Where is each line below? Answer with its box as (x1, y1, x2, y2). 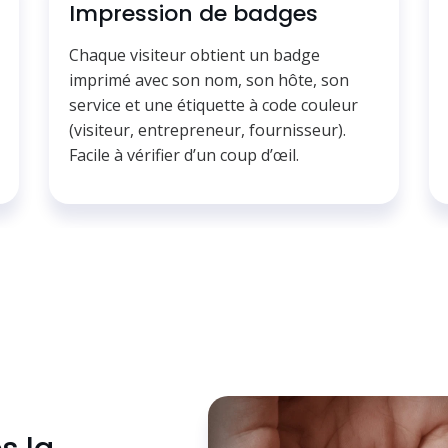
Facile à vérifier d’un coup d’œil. (69, 144, 299, 167)
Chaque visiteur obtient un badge (69, 44, 320, 67)
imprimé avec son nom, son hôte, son (69, 69, 349, 92)
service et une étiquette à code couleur (69, 94, 358, 117)
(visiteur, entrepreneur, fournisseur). (69, 119, 346, 142)
